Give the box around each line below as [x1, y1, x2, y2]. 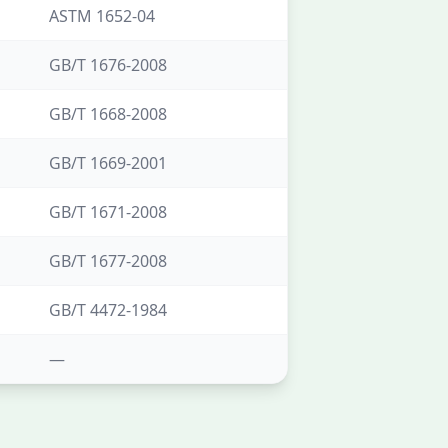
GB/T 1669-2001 [49, 152, 167, 174]
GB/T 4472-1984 [49, 299, 167, 321]
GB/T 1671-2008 [49, 201, 167, 223]
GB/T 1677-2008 [49, 250, 167, 272]
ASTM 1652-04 [49, 5, 155, 27]
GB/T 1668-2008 [49, 103, 167, 125]
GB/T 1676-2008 [49, 54, 167, 76]
